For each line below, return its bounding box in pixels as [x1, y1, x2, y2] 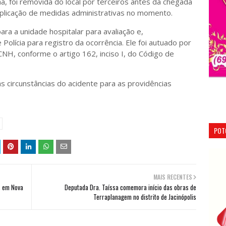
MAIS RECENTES [153, 173, 192, 182]
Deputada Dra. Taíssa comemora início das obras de [65, 182, 196, 193]
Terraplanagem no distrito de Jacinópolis [93, 192, 196, 202]
